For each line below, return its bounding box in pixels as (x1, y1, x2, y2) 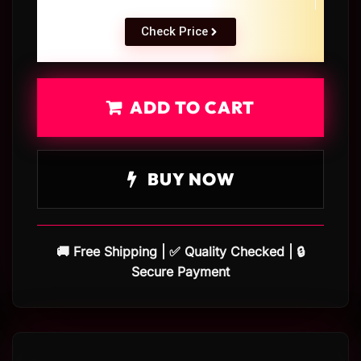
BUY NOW (143, 168, 234, 189)
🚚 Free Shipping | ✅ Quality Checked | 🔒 (56, 243, 305, 260)
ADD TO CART (130, 96, 255, 118)
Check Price (141, 23, 208, 39)
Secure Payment (131, 263, 230, 280)
